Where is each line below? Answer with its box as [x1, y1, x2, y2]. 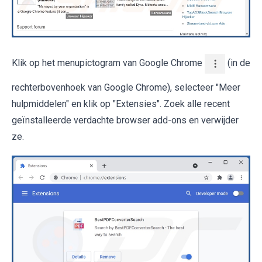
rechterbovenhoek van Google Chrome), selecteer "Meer [12, 82, 240, 94]
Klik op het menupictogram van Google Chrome [12, 57, 205, 69]
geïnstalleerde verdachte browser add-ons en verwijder [12, 115, 239, 126]
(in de [225, 57, 250, 69]
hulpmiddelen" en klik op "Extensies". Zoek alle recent [12, 98, 230, 110]
